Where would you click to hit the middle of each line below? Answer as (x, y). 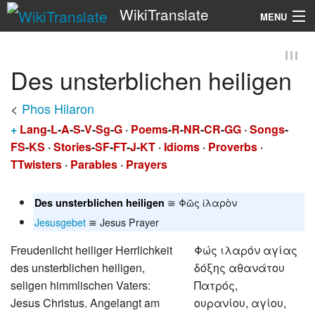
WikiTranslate (164, 14)
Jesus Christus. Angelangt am (85, 302)
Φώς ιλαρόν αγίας (246, 250)
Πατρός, (216, 285)
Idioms (182, 146)
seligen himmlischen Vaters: (81, 285)
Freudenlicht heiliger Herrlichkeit (91, 250)
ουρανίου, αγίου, (240, 302)
